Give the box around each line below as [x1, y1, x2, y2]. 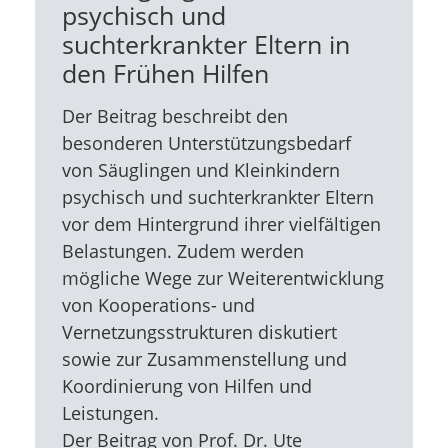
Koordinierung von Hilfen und [61, 373, 312, 398]
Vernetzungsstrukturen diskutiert [61, 319, 337, 344]
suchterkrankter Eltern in [61, 27, 350, 61]
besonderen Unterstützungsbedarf [61, 130, 351, 155]
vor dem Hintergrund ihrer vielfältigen [61, 211, 381, 236]
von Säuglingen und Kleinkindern [61, 157, 340, 182]
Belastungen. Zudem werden [61, 238, 304, 263]
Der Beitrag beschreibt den [61, 103, 288, 128]
